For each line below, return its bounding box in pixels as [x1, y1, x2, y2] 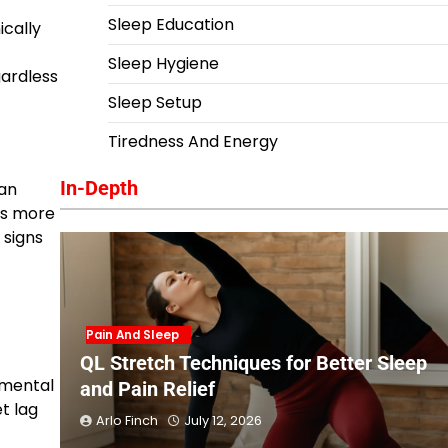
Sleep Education [107, 13, 234, 36]
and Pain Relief [79, 377, 215, 401]
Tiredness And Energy [107, 130, 278, 153]
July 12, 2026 [183, 412, 262, 429]
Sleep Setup [107, 91, 202, 114]
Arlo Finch [95, 412, 158, 429]
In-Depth [59, 176, 138, 200]
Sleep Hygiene [107, 52, 219, 75]
